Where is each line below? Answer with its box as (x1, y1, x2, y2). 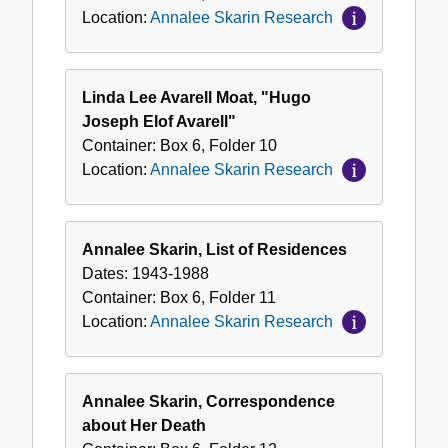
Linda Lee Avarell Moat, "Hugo (82, 89, 311, 107)
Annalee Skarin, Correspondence (82, 393, 335, 411)
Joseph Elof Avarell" (82, 113, 236, 131)
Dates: (82, 265, 132, 283)
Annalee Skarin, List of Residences (82, 241, 347, 259)
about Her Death (82, 417, 206, 435)
